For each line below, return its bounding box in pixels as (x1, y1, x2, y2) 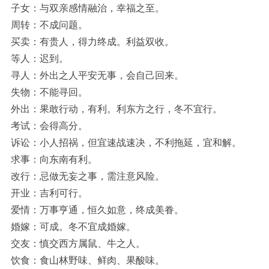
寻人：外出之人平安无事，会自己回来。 (11, 70, 184, 81)
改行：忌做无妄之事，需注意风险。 (11, 171, 165, 182)
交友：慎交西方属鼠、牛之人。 (11, 238, 145, 249)
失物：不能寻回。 (11, 87, 88, 98)
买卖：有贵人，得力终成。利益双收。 (11, 37, 174, 47)
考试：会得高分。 (11, 121, 88, 131)
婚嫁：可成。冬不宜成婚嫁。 (11, 222, 136, 232)
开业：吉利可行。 (11, 188, 88, 199)
